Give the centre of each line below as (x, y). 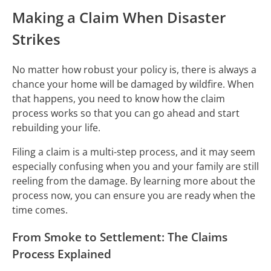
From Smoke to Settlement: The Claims (120, 237)
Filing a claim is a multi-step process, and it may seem (134, 152)
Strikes (36, 39)
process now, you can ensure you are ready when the (134, 196)
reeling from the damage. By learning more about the (134, 181)
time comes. (41, 210)
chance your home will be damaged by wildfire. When (133, 84)
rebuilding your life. (57, 128)
